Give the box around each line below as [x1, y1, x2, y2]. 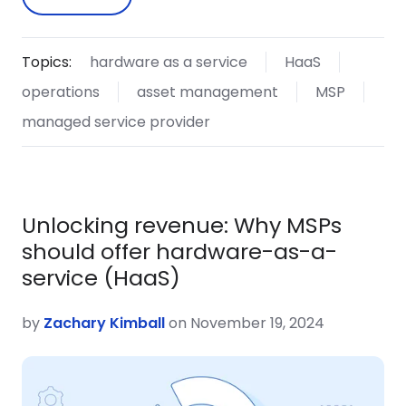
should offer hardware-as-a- [22, 237, 337, 267]
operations [22, 82, 100, 103]
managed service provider [22, 111, 210, 133]
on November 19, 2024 [165, 313, 324, 334]
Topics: [22, 52, 72, 73]
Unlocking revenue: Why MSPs [22, 210, 342, 241]
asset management [136, 82, 278, 103]
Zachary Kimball [43, 313, 165, 334]
